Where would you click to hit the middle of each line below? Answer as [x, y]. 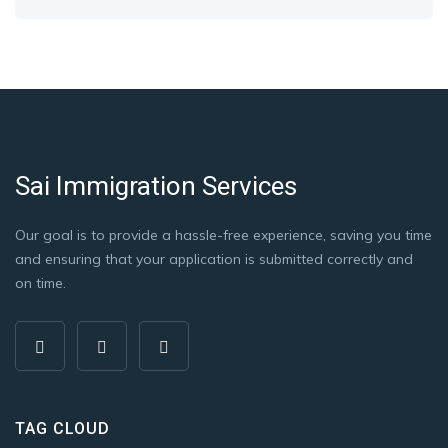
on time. [40, 283]
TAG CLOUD [62, 429]
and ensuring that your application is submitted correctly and [214, 259]
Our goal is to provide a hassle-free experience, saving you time [223, 235]
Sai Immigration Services [156, 186]
